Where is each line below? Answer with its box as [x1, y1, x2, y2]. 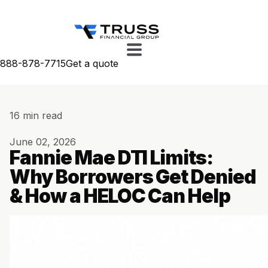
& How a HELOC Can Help [10, 184, 231, 208]
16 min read [10, 109, 62, 121]
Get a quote [66, 57, 118, 69]
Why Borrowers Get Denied [10, 165, 257, 189]
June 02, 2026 [10, 136, 76, 148]
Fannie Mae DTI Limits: [10, 146, 214, 170]
